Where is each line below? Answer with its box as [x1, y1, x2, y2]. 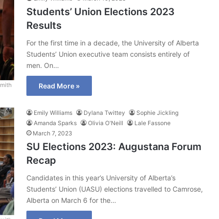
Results [26, 20, 62, 31]
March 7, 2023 [33, 130, 72, 137]
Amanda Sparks [34, 119, 77, 127]
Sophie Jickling [136, 109, 178, 116]
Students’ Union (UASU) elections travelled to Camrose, [26, 185, 203, 193]
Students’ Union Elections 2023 [26, 6, 175, 18]
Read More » [39, 82, 80, 90]
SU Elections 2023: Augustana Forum [26, 141, 201, 153]
